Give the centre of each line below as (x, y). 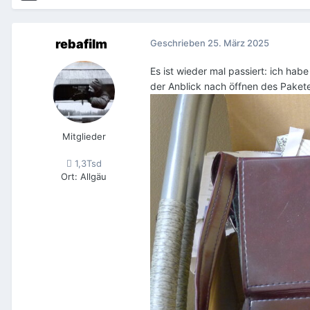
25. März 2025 (238, 43)
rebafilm (81, 44)
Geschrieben (179, 43)
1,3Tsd (86, 164)
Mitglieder (84, 137)
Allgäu (93, 177)
